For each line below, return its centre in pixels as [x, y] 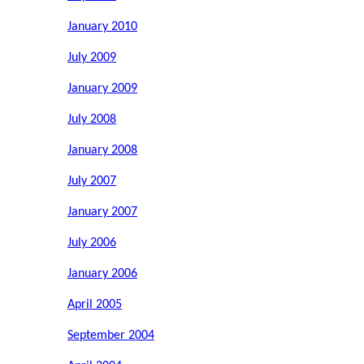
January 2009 [102, 89]
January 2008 [102, 151]
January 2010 [102, 27]
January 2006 [102, 274]
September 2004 [111, 336]
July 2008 [92, 120]
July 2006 [92, 243]
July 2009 [92, 58]
